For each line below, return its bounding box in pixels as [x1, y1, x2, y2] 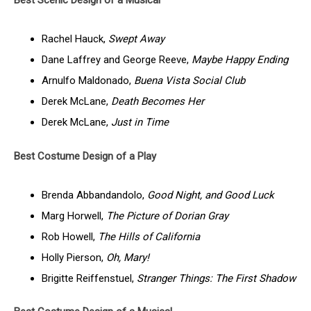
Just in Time [111, 116, 169, 129]
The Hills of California [98, 230, 200, 243]
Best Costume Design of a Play [14, 149, 156, 162]
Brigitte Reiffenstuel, [42, 271, 137, 285]
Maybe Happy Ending [192, 53, 288, 67]
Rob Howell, [42, 230, 98, 243]
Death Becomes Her [111, 95, 204, 108]
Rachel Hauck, [42, 33, 108, 46]
